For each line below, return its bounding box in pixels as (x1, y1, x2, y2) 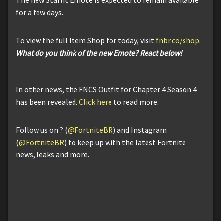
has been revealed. (16, 96, 79, 107)
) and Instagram (113, 124, 167, 135)
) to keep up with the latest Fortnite (64, 137, 186, 147)
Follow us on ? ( (16, 124, 68, 135)
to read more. (112, 96, 159, 107)
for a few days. (16, 7, 63, 17)
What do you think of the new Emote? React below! (16, 47, 182, 58)
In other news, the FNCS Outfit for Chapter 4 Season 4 (16, 84, 197, 94)
